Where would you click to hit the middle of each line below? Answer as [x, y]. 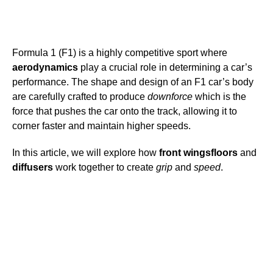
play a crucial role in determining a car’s [165, 68]
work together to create [105, 168]
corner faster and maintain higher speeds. [101, 126]
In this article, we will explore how [86, 153]
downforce [170, 97]
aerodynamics [45, 68]
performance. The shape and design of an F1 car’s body [133, 82]
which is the [219, 97]
